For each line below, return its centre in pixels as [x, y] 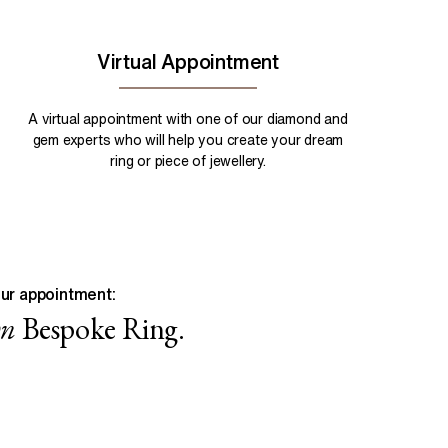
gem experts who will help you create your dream [188, 140]
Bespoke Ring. [103, 328]
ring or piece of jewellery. [188, 161]
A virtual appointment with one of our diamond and [188, 119]
